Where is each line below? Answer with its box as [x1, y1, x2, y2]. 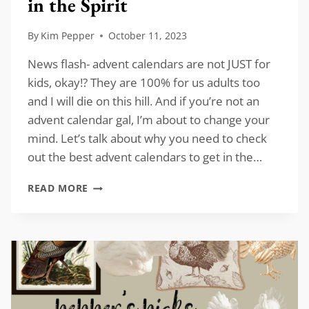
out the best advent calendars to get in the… [28, 149, 262, 166]
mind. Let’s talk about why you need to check [28, 130, 267, 147]
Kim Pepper [41, 29, 95, 43]
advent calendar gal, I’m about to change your [28, 112, 270, 128]
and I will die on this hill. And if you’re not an [28, 93, 259, 110]
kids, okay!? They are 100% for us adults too [28, 74, 260, 91]
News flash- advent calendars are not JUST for [28, 56, 270, 72]
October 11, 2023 [108, 29, 188, 43]
